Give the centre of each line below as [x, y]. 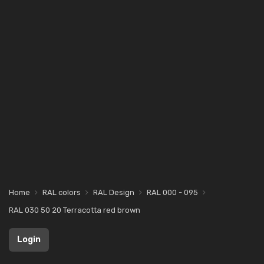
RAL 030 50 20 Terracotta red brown [75, 210]
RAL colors [62, 192]
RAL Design [114, 192]
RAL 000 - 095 [172, 192]
